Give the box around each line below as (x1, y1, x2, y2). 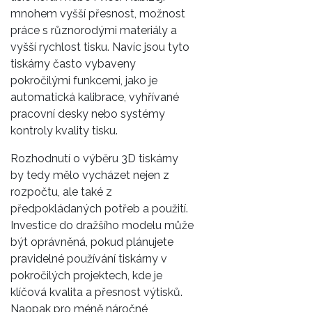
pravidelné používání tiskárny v (10, 251, 167, 265)
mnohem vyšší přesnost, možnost (10, 6, 185, 20)
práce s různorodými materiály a (10, 23, 177, 37)
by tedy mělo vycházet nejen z (10, 168, 169, 182)
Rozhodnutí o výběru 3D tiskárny (10, 151, 178, 165)
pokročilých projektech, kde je (10, 268, 162, 282)
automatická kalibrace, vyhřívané (10, 90, 179, 104)
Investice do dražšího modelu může (10, 218, 194, 232)
